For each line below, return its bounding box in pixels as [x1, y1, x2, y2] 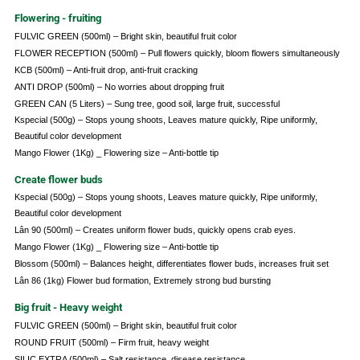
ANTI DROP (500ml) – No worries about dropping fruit [14, 82, 224, 92]
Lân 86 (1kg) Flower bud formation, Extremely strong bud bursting [14, 276, 271, 286]
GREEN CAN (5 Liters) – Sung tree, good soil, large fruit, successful [14, 99, 280, 109]
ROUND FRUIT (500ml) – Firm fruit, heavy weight [14, 337, 209, 348]
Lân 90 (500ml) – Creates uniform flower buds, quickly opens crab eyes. [14, 225, 296, 235]
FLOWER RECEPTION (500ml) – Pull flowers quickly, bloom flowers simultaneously [14, 48, 340, 59]
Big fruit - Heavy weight [14, 301, 122, 314]
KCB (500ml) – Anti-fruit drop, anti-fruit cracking [14, 65, 198, 76]
